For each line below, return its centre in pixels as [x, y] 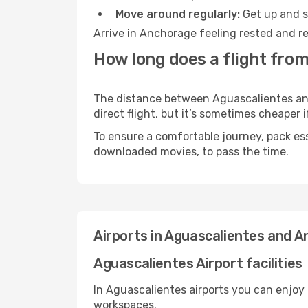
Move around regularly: [178, 14]
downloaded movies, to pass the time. [191, 152]
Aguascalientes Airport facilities [198, 263]
